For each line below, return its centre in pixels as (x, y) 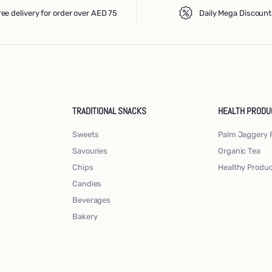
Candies (87, 183)
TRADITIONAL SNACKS (109, 110)
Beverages (92, 200)
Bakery (85, 216)
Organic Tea (239, 151)
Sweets (86, 134)
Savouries (90, 151)
